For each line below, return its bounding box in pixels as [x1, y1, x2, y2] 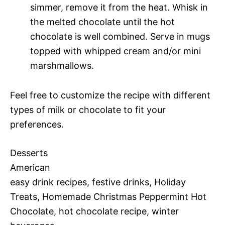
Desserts [10, 148, 48, 159]
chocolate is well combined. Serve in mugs [30, 31, 210, 42]
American [10, 162, 50, 173]
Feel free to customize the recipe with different [10, 90, 210, 101]
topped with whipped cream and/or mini [30, 46, 201, 57]
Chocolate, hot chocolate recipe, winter [10, 206, 179, 217]
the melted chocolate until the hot [30, 17, 175, 28]
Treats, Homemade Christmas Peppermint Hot [10, 191, 206, 202]
